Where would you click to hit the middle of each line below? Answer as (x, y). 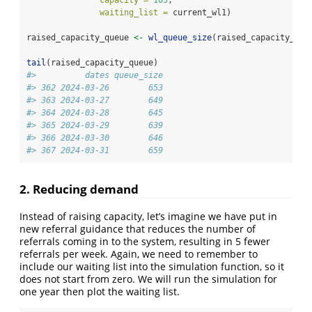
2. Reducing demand (79, 189)
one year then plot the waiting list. (100, 291)
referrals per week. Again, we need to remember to (139, 253)
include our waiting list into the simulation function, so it (152, 266)
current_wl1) (200, 13)
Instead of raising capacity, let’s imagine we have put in (148, 216)
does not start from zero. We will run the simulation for (148, 279)
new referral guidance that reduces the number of (138, 228)
